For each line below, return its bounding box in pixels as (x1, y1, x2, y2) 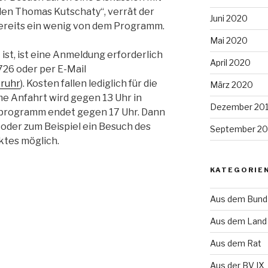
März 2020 (209, 79, 253, 90)
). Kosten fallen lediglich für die (20, 78, 157, 90)
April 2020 (209, 57, 251, 68)
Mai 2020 (209, 35, 248, 45)
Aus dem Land (209, 215, 267, 226)
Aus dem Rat (209, 237, 261, 248)
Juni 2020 (209, 13, 248, 23)
